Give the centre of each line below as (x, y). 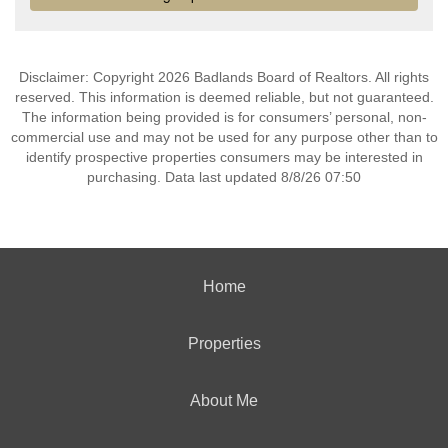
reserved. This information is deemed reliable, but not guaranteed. (224, 97)
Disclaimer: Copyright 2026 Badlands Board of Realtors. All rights (224, 77)
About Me (224, 400)
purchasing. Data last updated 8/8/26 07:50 (224, 177)
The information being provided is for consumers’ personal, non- (224, 117)
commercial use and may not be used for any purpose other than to (224, 137)
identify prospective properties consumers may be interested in (224, 157)
